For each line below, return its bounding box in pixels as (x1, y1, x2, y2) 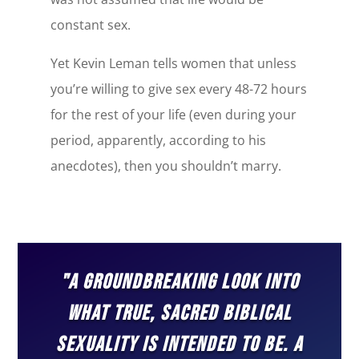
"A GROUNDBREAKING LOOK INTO (59, 269, 299, 295)
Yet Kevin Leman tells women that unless (50, 54, 296, 72)
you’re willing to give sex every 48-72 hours (50, 79, 307, 98)
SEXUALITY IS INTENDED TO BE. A (55, 332, 303, 357)
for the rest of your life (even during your (50, 105, 296, 123)
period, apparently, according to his (50, 131, 266, 149)
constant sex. (50, 15, 131, 34)
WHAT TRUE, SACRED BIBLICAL (67, 301, 292, 326)
